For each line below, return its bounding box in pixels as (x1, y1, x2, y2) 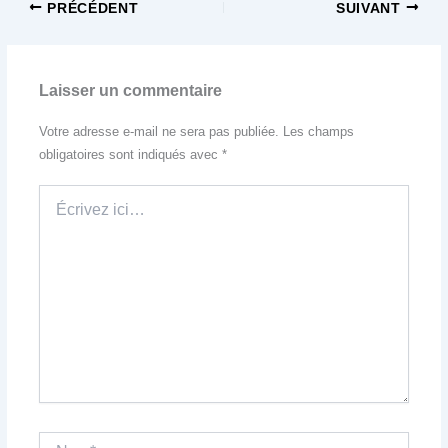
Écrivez (37, 186, 84, 203)
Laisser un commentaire (38, 80, 222, 99)
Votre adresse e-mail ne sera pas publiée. (38, 124, 279, 140)
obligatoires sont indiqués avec (38, 147, 222, 163)
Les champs (282, 124, 354, 140)
